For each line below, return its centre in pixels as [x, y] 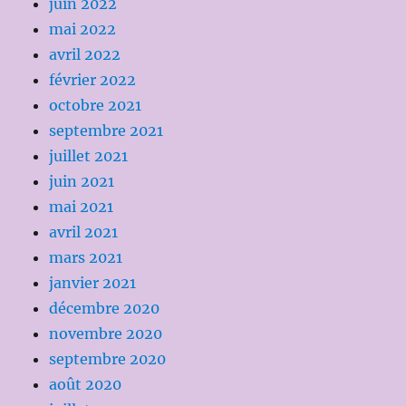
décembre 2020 [105, 308]
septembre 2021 [106, 130]
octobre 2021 [96, 105]
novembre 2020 [106, 333]
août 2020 [86, 384]
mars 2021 [86, 257]
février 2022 [93, 79]
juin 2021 [82, 181]
